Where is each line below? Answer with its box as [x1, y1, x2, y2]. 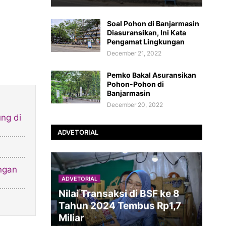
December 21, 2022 [107, 49, 161, 57]
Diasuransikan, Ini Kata [107, 28, 186, 37]
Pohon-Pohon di [107, 80, 164, 88]
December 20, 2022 [107, 101, 163, 108]
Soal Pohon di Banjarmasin [107, 19, 199, 28]
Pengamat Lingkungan [107, 37, 185, 46]
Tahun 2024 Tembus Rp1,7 [59, 200, 181, 211]
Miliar [59, 212, 84, 223]
